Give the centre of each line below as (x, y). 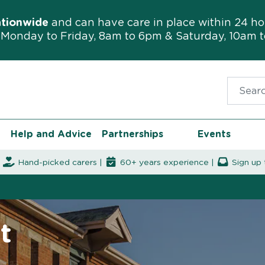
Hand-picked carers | (60, 163)
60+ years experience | (167, 163)
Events (214, 135)
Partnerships (132, 135)
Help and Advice (51, 135)
